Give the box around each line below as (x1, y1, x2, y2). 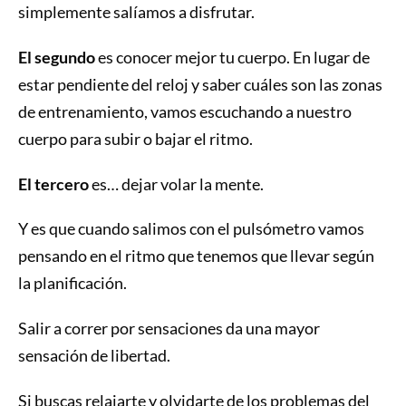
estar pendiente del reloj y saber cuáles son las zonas (17, 73, 382, 94)
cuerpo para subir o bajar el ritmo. (17, 128, 253, 149)
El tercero (17, 173, 89, 194)
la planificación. (17, 273, 130, 294)
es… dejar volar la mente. (88, 173, 266, 194)
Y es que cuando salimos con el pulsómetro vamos (17, 218, 364, 239)
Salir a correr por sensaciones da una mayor (17, 318, 320, 339)
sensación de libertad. (17, 345, 173, 366)
